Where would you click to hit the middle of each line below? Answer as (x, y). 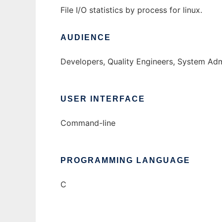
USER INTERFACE (103, 99)
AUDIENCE (86, 38)
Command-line (88, 123)
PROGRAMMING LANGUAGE (125, 161)
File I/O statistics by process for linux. (131, 10)
